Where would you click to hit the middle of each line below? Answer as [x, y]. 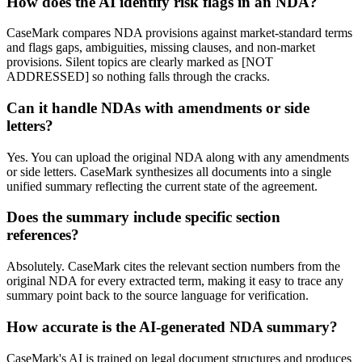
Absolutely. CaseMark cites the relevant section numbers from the [173, 267]
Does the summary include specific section [143, 217]
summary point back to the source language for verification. [158, 296]
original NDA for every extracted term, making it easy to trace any [175, 281]
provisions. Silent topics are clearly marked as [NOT [140, 62]
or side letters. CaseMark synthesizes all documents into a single [169, 171]
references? [43, 235]
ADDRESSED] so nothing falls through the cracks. [138, 77]
